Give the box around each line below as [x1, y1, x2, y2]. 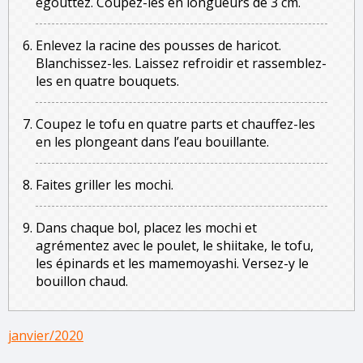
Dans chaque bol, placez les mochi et [36, 219, 257, 237]
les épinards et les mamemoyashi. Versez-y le [36, 254, 309, 272]
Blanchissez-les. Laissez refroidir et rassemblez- [36, 54, 327, 72]
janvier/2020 [8, 327, 83, 344]
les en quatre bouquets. [36, 72, 179, 90]
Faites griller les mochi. [36, 176, 173, 194]
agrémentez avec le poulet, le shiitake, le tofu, [36, 237, 314, 254]
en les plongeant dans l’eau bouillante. [36, 133, 269, 151]
